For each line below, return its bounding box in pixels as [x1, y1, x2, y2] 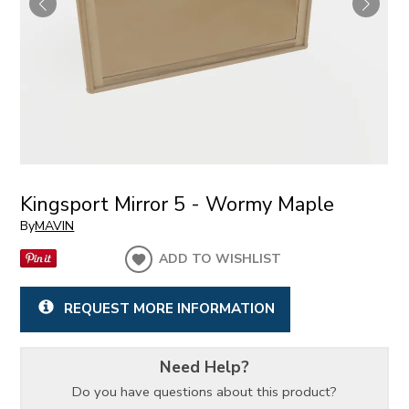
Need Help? [160, 355, 249, 378]
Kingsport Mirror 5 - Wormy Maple [20, 190, 335, 218]
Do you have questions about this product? [72, 383, 337, 402]
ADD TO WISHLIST [159, 250, 282, 268]
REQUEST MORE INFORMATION [63, 299, 275, 319]
